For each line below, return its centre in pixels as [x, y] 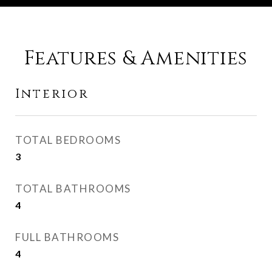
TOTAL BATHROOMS [73, 189]
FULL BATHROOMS [67, 237]
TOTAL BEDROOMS [68, 140]
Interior [52, 94]
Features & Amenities [136, 59]
